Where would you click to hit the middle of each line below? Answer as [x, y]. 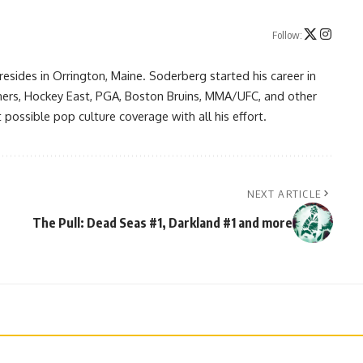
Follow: [287, 35]
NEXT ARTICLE [284, 193]
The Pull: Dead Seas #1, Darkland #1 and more [162, 222]
